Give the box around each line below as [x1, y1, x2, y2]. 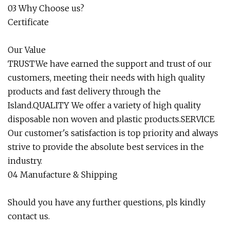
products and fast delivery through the [8, 86, 161, 97]
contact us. [8, 211, 50, 221]
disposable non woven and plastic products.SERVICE [8, 114, 215, 124]
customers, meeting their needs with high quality [8, 72, 205, 83]
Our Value [8, 45, 46, 55]
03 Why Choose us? [8, 3, 84, 13]
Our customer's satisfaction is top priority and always [8, 128, 218, 138]
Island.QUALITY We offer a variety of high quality [8, 100, 201, 110]
